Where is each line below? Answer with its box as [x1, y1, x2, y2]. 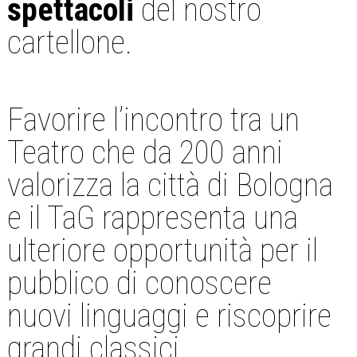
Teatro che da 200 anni [6, 133, 283, 171]
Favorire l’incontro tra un [6, 100, 300, 139]
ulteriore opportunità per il [6, 231, 318, 269]
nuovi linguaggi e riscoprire [6, 296, 331, 335]
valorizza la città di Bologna [6, 166, 333, 204]
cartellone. [6, 23, 132, 61]
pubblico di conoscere [6, 264, 272, 302]
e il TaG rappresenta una [6, 198, 298, 237]
